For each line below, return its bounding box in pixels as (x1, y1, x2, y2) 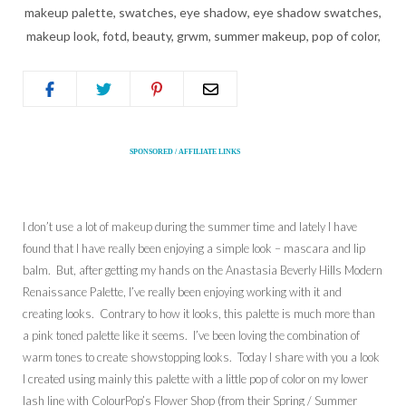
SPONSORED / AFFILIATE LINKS (130, 148, 241, 157)
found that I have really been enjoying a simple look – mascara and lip (23, 241, 365, 256)
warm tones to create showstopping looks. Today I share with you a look (23, 350, 380, 365)
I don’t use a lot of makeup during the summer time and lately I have (23, 219, 357, 235)
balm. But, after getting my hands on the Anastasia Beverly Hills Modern (23, 263, 382, 278)
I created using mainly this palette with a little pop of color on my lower (23, 372, 368, 387)
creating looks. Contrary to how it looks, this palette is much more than (23, 306, 375, 322)
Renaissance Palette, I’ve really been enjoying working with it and (23, 285, 342, 300)
